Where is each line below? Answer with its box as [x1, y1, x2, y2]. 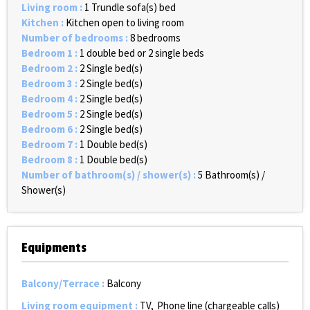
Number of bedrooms [21, 31, 125, 45]
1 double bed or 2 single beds [80, 46, 204, 60]
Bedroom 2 [21, 62, 75, 75]
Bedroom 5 [21, 107, 75, 121]
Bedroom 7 [21, 138, 75, 152]
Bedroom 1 [21, 46, 75, 60]
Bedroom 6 [21, 122, 75, 136]
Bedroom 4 [21, 92, 75, 106]
